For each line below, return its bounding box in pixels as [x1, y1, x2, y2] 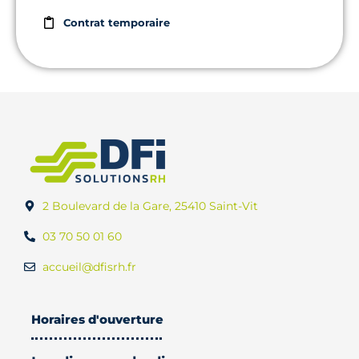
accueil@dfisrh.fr [42, 259, 136, 274]
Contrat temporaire [63, 15, 170, 29]
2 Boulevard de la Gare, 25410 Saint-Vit [42, 198, 258, 213]
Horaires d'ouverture [31, 311, 163, 327]
